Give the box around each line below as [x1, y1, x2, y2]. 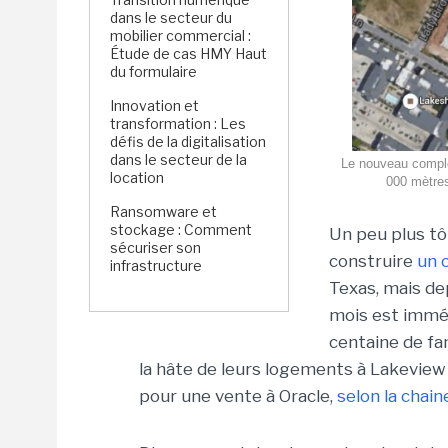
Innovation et [110, 97, 199, 114]
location [110, 169, 164, 186]
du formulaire [110, 63, 197, 80]
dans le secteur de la [110, 151, 247, 168]
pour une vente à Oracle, [139, 386, 337, 406]
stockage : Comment [110, 221, 252, 238]
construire [329, 251, 417, 271]
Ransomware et [110, 203, 217, 220]
